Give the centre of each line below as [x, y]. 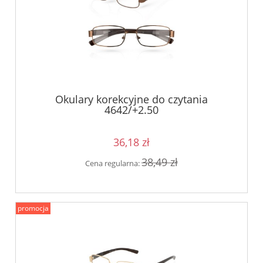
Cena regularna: [113, 163]
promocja [33, 208]
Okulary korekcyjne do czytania [131, 99]
